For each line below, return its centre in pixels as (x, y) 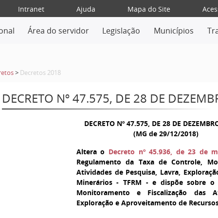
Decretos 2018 (40, 73)
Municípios (174, 31)
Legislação (121, 31)
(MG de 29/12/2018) (166, 134)
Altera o (92, 152)
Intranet (31, 9)
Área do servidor (58, 31)
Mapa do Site (149, 9)
